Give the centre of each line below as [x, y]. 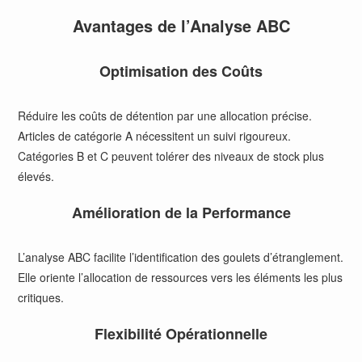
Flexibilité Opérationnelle [181, 334]
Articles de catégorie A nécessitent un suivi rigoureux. [155, 136]
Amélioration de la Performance [181, 213]
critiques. [41, 297]
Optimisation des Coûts [181, 71]
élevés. [36, 176]
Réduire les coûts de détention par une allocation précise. [165, 116]
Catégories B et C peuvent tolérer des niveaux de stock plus [171, 156]
